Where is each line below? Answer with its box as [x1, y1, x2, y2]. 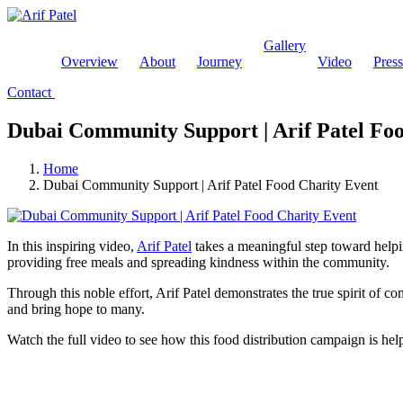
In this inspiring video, [7, 237, 137, 254]
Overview [61, 54, 118, 69]
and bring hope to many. [7, 300, 145, 317]
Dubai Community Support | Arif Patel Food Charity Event [43, 176, 378, 193]
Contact [7, 85, 55, 100]
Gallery [264, 38, 306, 53]
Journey [197, 54, 242, 69]
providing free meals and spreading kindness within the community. [7, 254, 390, 270]
